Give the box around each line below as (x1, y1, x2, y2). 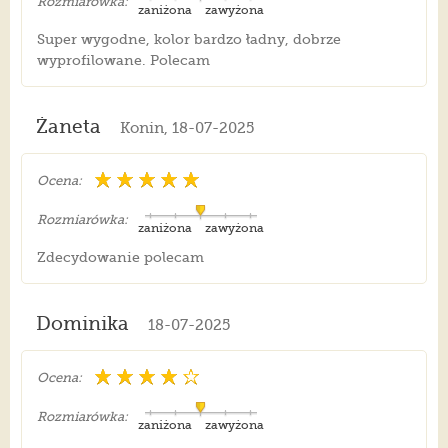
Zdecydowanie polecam (36, 249, 204, 266)
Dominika (35, 313, 129, 336)
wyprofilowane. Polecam (36, 52, 210, 69)
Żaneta (35, 116, 101, 139)
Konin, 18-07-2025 (119, 119, 254, 138)
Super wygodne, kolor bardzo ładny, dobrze (36, 31, 341, 48)
